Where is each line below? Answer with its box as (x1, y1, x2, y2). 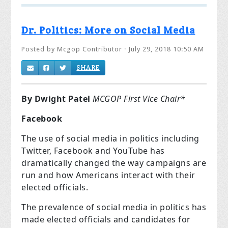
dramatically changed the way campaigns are (21, 157, 207, 169)
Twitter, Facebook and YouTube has (21, 145, 165, 157)
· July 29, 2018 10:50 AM (122, 45, 205, 53)
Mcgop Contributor (57, 45, 123, 53)
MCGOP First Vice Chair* (93, 93, 185, 105)
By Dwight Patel (21, 93, 91, 105)
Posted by (21, 45, 58, 53)
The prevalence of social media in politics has (21, 202, 207, 213)
